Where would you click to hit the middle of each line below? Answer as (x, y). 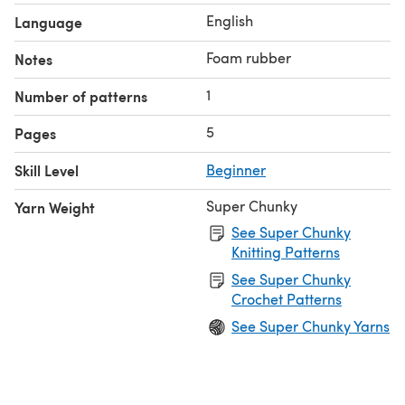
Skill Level (47, 170)
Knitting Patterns (286, 251)
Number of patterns (81, 96)
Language (48, 22)
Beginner (236, 169)
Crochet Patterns (287, 298)
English (230, 20)
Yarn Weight (55, 207)
